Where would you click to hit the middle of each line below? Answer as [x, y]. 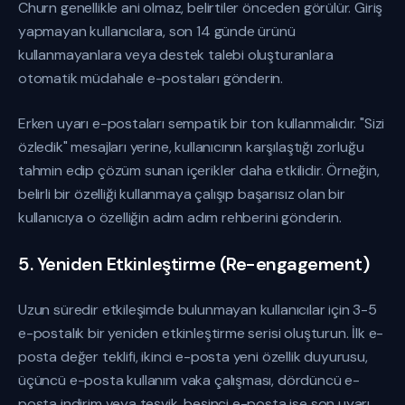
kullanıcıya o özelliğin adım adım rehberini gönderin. [180, 217]
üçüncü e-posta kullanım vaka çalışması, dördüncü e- [189, 380]
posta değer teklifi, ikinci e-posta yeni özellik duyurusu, [193, 357]
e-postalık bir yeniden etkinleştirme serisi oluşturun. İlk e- [201, 333]
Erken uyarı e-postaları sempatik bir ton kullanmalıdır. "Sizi [202, 123]
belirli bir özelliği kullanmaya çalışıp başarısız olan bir [182, 194]
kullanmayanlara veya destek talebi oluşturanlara [176, 55]
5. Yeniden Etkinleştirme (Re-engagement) [193, 264]
